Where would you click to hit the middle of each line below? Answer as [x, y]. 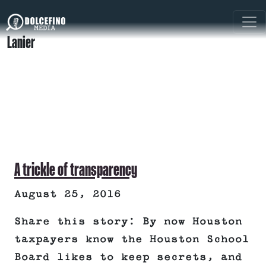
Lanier [21, 42]
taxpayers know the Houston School [132, 240]
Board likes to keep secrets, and [128, 257]
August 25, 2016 [68, 194]
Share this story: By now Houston [128, 222]
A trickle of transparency [76, 170]
